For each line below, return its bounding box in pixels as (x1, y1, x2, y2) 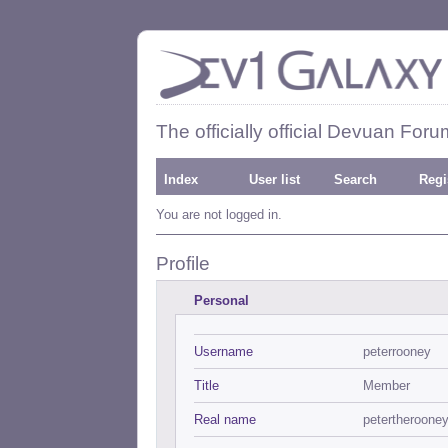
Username (194, 344, 253, 359)
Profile (156, 253, 210, 274)
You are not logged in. (156, 207, 282, 222)
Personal (194, 293, 249, 308)
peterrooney (363, 344, 431, 359)
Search (334, 172, 377, 187)
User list (249, 172, 300, 187)
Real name (194, 412, 256, 427)
